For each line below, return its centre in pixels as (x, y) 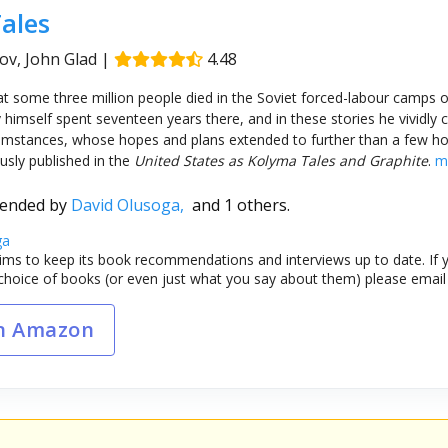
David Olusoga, (131, 204)
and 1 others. (240, 204)
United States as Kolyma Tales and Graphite (280, 160)
